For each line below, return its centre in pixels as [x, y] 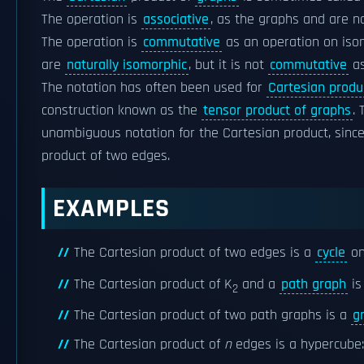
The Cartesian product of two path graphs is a [212, 316]
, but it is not [228, 65]
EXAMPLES [111, 208]
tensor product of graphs [277, 110]
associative [176, 19]
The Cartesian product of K [153, 284]
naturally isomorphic [127, 65]
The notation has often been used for [154, 88]
